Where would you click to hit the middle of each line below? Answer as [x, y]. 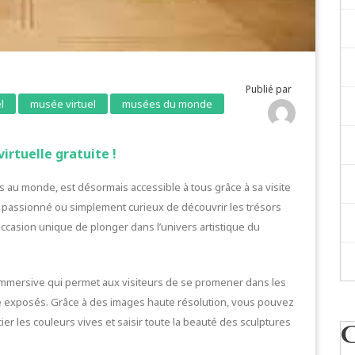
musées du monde [167, 104]
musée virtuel [63, 104]
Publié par [269, 90]
